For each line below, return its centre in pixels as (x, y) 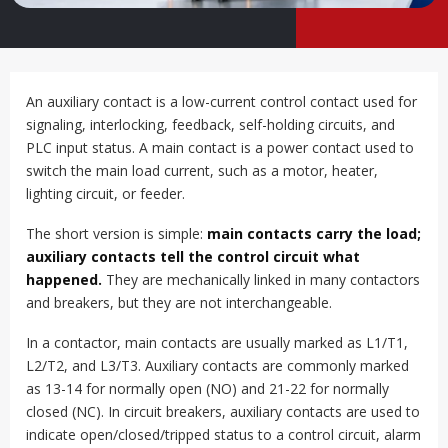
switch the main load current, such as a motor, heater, (202, 170)
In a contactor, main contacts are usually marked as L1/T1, (217, 342)
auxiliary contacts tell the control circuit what (193, 256)
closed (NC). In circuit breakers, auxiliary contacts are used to (223, 411)
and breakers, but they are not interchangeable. (179, 302)
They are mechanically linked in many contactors (261, 279)
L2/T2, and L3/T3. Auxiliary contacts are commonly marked (217, 365)
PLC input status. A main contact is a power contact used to (220, 147)
